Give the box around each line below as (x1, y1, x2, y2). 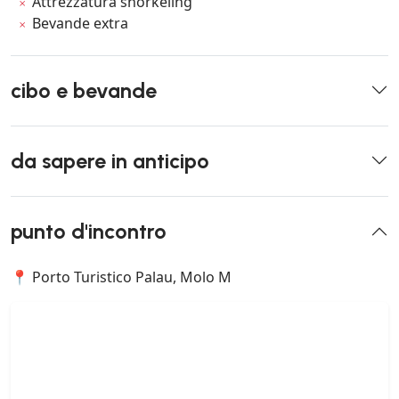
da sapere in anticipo (11, 148, 209, 174)
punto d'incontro (11, 218, 167, 244)
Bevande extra (32, 12, 129, 33)
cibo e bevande (11, 77, 157, 103)
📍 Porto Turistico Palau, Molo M (11, 266, 232, 287)
